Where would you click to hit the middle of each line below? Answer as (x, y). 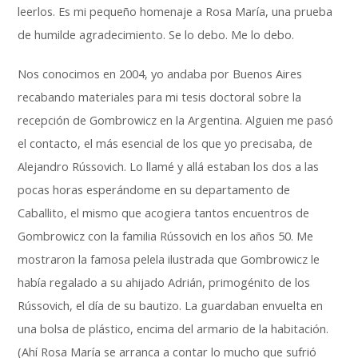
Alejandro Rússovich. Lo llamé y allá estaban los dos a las (169, 167)
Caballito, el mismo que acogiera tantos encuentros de (164, 213)
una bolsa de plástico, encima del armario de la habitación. (173, 329)
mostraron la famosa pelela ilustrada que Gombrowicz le (169, 259)
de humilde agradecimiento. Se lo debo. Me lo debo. (156, 35)
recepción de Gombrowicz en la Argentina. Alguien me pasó (176, 120)
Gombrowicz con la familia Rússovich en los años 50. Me (166, 236)
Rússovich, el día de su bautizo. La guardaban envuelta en (171, 306)
